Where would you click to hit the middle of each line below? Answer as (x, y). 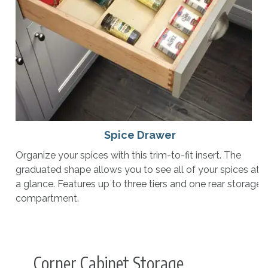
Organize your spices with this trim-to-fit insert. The (128, 156)
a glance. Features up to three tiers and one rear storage (138, 184)
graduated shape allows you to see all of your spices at (137, 170)
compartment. (47, 199)
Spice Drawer (140, 135)
